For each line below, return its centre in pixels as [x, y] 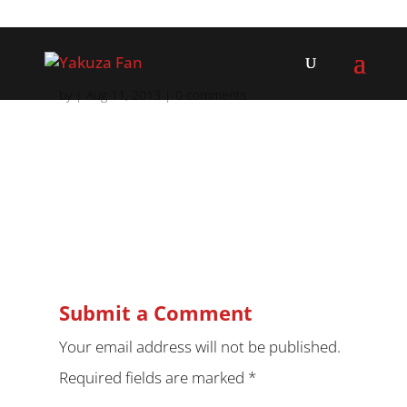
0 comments [211, 95]
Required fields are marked [153, 377]
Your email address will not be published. [199, 347]
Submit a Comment [155, 313]
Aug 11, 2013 [123, 95]
